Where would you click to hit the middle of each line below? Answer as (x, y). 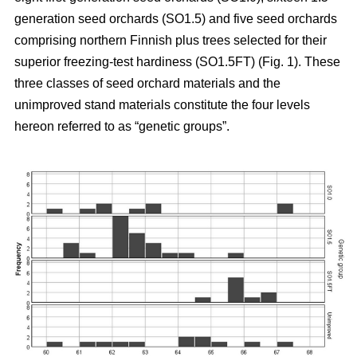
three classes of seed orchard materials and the (147, 83)
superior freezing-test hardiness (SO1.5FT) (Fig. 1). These (177, 61)
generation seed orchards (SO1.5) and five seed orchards (176, 18)
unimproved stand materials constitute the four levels (162, 104)
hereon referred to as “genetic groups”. (122, 126)
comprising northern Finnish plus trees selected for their (171, 40)
